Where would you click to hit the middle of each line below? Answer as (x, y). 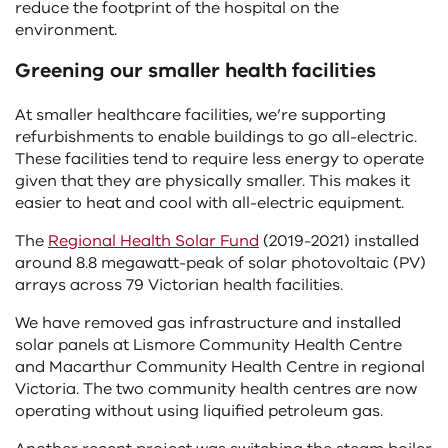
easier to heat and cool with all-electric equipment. (209, 203)
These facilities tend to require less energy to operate (219, 159)
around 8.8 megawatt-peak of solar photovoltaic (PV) (220, 263)
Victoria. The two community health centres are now (216, 389)
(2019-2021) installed (339, 241)
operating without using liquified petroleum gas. (199, 411)
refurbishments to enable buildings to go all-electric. (216, 137)
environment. (66, 30)
